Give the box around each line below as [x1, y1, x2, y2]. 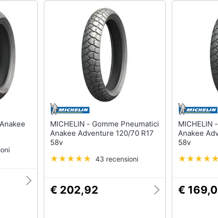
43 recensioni [95, 155, 138, 163]
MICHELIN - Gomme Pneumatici [50, 119, 92, 128]
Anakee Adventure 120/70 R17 [50, 128, 154, 138]
